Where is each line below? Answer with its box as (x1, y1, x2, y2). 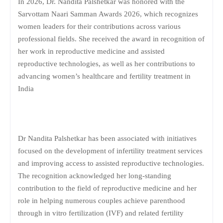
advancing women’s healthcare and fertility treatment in (18, 72, 191, 80)
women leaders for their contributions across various (18, 22, 181, 30)
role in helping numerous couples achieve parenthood (18, 196, 185, 205)
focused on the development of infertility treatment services (18, 146, 203, 155)
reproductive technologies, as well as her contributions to (18, 59, 195, 68)
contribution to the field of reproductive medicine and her (18, 184, 197, 192)
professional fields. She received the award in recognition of (18, 34, 205, 43)
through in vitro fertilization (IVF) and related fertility (18, 209, 184, 217)
